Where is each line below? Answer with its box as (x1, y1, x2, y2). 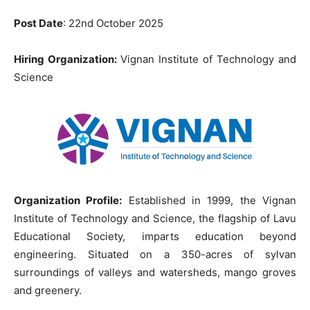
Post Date (14, 17, 63, 30)
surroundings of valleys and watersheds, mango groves (14, 266, 296, 279)
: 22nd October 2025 (63, 17, 163, 30)
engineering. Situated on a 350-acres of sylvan (14, 248, 296, 261)
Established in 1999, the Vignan (122, 194, 297, 207)
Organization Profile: (14, 194, 122, 207)
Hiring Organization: (14, 53, 120, 66)
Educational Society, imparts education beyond (14, 230, 296, 243)
